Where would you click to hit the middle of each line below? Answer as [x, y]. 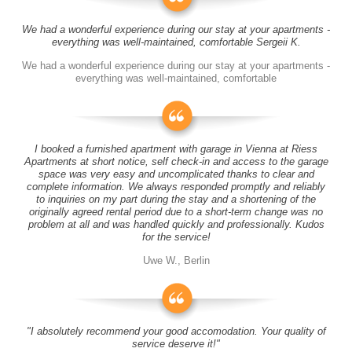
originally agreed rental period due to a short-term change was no [176, 212]
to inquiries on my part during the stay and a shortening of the [176, 199]
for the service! [176, 237]
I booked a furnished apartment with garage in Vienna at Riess [176, 149]
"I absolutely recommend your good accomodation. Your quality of [176, 331]
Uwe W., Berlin [176, 260]
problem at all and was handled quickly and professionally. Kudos [176, 224]
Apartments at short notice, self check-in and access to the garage [176, 161]
